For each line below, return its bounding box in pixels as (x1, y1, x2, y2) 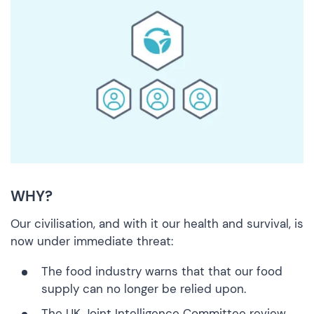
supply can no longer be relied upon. (41, 280, 246, 296)
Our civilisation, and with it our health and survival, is (11, 215, 303, 231)
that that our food (178, 263, 282, 279)
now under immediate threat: (11, 233, 173, 249)
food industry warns (66, 263, 178, 279)
